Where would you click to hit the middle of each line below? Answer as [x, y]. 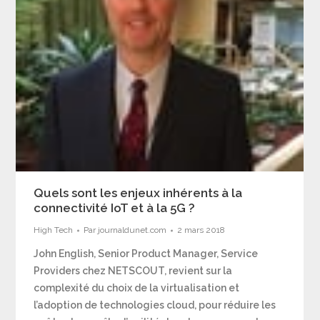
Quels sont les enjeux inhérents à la [138, 193]
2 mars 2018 [201, 230]
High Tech [54, 230]
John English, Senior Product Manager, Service [146, 254]
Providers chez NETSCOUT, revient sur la [133, 271]
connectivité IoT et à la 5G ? [115, 208]
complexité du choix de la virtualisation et [137, 288]
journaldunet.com [132, 230]
